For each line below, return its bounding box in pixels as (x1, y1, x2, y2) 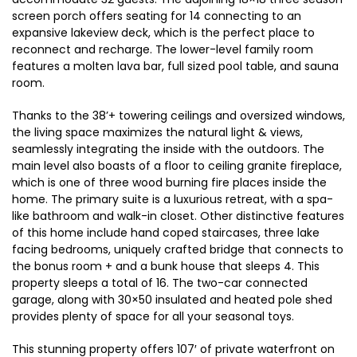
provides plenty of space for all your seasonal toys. (12, 308, 294, 324)
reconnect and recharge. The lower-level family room (12, 41, 313, 57)
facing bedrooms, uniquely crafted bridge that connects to (12, 241, 343, 257)
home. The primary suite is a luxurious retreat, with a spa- (12, 190, 333, 207)
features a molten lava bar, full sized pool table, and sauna (12, 57, 339, 74)
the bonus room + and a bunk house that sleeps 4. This (12, 257, 320, 274)
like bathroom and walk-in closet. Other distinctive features (12, 207, 344, 224)
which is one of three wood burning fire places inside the (12, 174, 327, 190)
